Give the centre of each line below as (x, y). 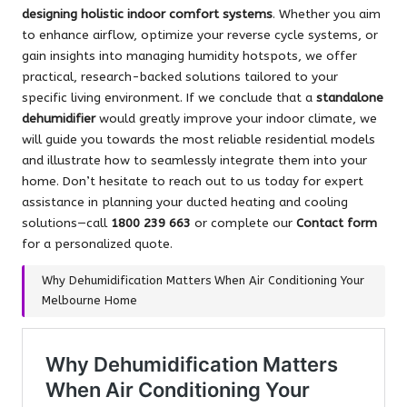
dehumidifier (59, 119)
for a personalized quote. (97, 244)
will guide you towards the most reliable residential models (199, 140)
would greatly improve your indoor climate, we (236, 119)
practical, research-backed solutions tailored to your (180, 77)
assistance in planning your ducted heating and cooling (185, 203)
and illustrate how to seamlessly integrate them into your (194, 161)
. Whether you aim (327, 15)
